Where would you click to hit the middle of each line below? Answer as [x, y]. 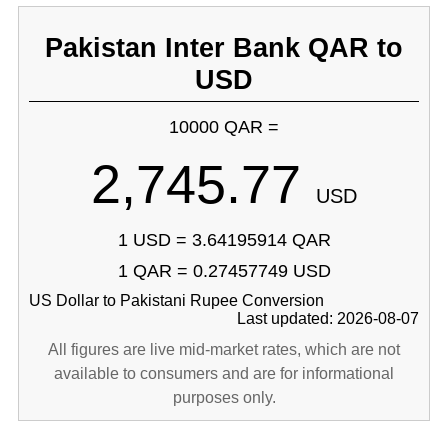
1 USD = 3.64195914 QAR [224, 240]
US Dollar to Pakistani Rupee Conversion [176, 300]
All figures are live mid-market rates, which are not [224, 349]
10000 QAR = [224, 127]
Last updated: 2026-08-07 [328, 318]
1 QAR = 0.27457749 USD [224, 271]
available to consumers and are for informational [224, 373]
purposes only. [224, 397]
